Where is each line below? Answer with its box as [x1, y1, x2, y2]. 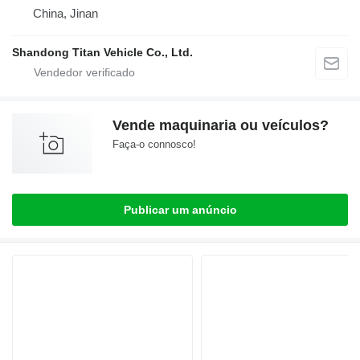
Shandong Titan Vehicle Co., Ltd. [12, 46, 193, 59]
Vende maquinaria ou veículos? [112, 117, 329, 134]
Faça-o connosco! [112, 138, 196, 151]
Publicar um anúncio [123, 203, 237, 217]
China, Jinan [33, 6, 98, 21]
